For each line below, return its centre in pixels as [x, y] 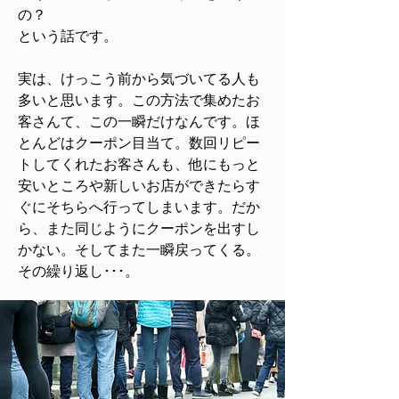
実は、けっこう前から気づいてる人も [139, 79]
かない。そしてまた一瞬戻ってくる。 [139, 250]
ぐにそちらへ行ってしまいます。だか [139, 207]
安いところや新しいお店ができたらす [139, 186]
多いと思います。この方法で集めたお [139, 100]
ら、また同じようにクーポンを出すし [139, 228]
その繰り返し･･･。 [78, 271]
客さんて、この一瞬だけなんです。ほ [139, 122]
